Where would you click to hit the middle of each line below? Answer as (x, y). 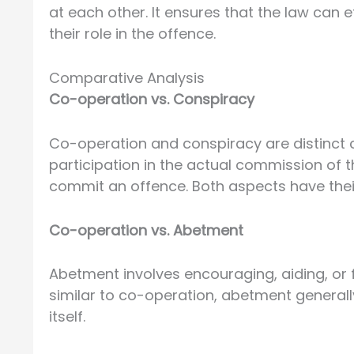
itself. (67, 317)
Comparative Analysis (127, 77)
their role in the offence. (132, 34)
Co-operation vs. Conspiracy (152, 99)
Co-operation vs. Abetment (146, 230)
